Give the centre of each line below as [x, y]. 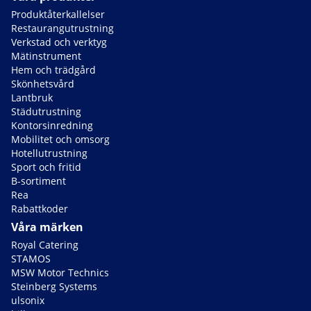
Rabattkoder [40, 209]
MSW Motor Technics [60, 273]
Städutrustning [46, 112]
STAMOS [31, 259]
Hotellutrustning [49, 153]
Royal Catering [45, 245]
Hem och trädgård [53, 70]
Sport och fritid [46, 167]
